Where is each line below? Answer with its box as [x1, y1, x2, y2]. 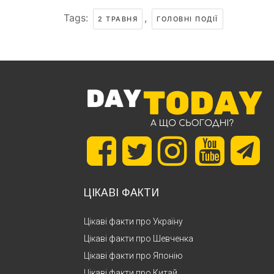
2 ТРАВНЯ [98, 14, 138, 23]
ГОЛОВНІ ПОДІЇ [157, 14, 218, 23]
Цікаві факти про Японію [84, 250, 183, 261]
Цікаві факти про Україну [84, 216, 183, 226]
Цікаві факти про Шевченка [84, 233, 193, 243]
